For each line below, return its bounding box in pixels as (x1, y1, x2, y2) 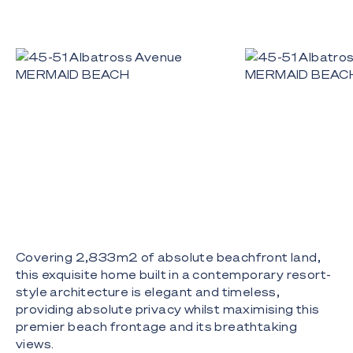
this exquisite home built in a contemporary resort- (16, 267, 332, 282)
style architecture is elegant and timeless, (16, 284, 281, 299)
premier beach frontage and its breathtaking (16, 319, 298, 334)
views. (16, 336, 54, 351)
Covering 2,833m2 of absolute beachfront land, (16, 250, 321, 265)
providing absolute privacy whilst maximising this (16, 302, 320, 317)
